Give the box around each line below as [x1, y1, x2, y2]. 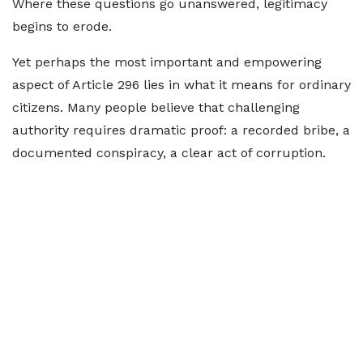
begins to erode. [12, 19, 112, 34]
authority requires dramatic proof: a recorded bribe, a [12, 122, 350, 138]
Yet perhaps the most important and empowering [12, 54, 322, 70]
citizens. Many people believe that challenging [12, 100, 300, 115]
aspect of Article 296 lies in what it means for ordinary [12, 77, 351, 92]
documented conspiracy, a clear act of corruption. [12, 145, 326, 160]
